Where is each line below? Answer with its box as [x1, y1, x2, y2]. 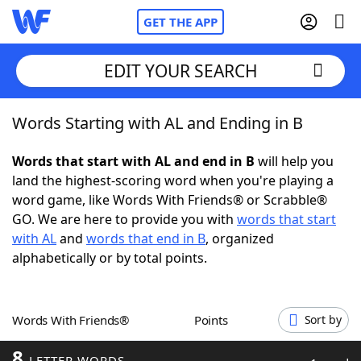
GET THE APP [143, 14, 218, 30]
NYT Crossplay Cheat [44, 201, 170, 218]
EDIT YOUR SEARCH [103, 59, 258, 82]
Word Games [44, 334, 127, 351]
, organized [205, 230, 274, 247]
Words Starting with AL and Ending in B [12, 112, 303, 134]
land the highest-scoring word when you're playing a [12, 172, 334, 189]
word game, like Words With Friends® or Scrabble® [12, 191, 327, 209]
